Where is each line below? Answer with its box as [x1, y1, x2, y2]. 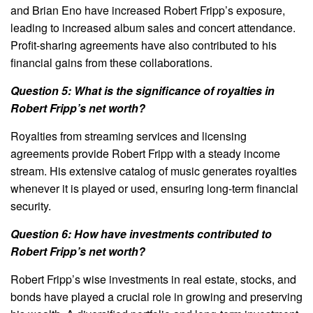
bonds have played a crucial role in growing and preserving [10, 288, 303, 305]
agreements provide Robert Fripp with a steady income [10, 145, 280, 161]
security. [10, 197, 51, 214]
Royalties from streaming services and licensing [10, 127, 247, 144]
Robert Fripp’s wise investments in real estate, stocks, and [10, 270, 296, 287]
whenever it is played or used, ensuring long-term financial [10, 180, 298, 196]
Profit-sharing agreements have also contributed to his [10, 36, 277, 53]
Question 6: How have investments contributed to [10, 225, 272, 242]
